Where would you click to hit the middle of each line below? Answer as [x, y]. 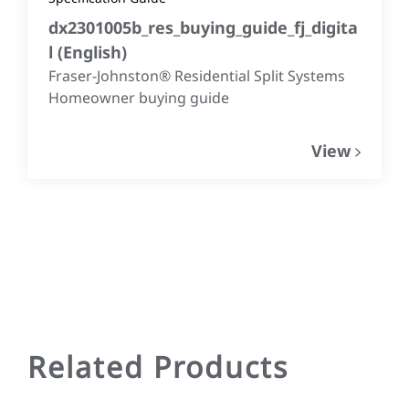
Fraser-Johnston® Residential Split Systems [197, 75]
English [92, 52]
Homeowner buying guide [139, 97]
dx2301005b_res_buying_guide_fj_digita [203, 27]
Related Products [158, 366]
